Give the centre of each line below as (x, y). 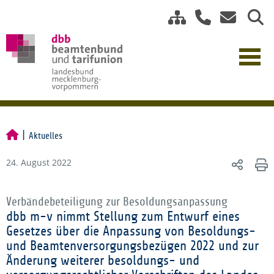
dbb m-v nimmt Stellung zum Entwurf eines (123, 217)
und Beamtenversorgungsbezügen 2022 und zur (132, 246)
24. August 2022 (39, 162)
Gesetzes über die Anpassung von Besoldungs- (131, 231)
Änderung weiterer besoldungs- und (103, 261)
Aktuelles (46, 136)
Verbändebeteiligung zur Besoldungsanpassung (117, 202)
